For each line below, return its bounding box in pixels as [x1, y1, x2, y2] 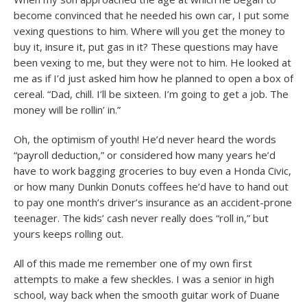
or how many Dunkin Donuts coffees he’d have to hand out [14, 180, 288, 193]
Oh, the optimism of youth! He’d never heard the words [14, 132, 276, 146]
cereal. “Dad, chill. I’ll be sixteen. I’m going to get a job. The [14, 87, 288, 101]
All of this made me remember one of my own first [14, 256, 252, 270]
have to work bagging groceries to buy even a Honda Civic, [14, 164, 291, 177]
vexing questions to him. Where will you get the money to [14, 24, 285, 38]
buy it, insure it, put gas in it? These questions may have [14, 40, 278, 53]
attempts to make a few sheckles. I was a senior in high [14, 272, 274, 286]
